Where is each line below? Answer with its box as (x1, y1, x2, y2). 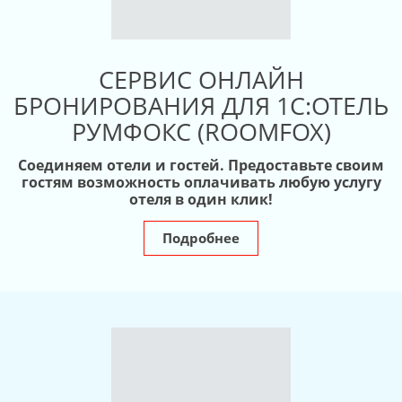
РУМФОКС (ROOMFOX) (71, 115, 331, 149)
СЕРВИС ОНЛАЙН (98, 63, 304, 97)
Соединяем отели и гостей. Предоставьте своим (18, 155, 384, 176)
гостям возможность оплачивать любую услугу (21, 172, 381, 193)
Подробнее (162, 229, 240, 248)
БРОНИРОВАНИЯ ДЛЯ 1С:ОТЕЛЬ (13, 89, 389, 123)
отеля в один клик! (129, 189, 273, 210)
